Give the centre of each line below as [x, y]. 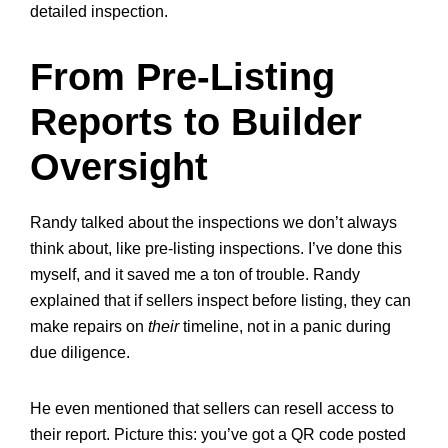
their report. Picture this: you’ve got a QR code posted [218, 434]
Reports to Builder [196, 122]
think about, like [87, 248]
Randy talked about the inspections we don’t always [213, 222]
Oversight [119, 167]
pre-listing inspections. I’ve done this [273, 248]
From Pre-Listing [182, 77]
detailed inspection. [99, 11]
